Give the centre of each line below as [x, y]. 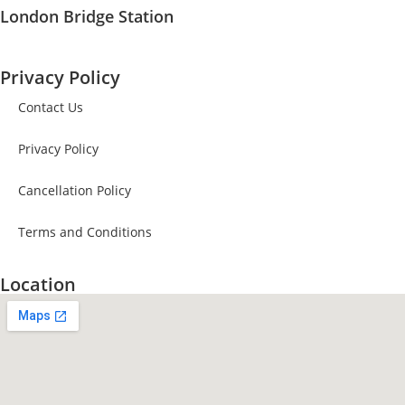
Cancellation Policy [75, 190]
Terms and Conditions [85, 232]
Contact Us [51, 107]
